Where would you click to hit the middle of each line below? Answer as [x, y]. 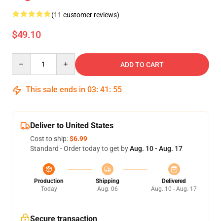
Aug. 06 [107, 189]
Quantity [25, 58]
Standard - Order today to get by [80, 148]
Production [49, 181]
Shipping [107, 181]
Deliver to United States [72, 126]
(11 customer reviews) [85, 15]
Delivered [174, 181]
